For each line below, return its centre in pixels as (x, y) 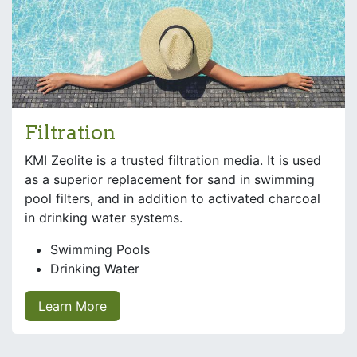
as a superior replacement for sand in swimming (170, 180)
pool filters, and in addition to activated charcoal (173, 199)
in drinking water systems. (106, 218)
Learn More (73, 306)
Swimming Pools (100, 250)
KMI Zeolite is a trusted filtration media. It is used (173, 161)
